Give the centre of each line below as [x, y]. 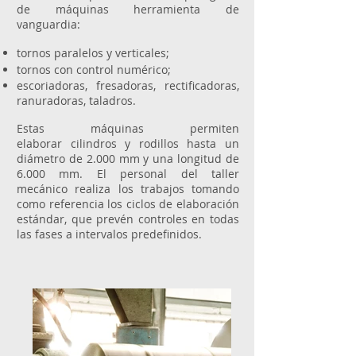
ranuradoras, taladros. [76, 101]
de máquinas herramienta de [128, 9]
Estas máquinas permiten [128, 128]
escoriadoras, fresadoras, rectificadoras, [128, 85]
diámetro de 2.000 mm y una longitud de [128, 159]
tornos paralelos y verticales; [93, 53]
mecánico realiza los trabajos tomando [128, 189]
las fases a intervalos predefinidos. [109, 234]
